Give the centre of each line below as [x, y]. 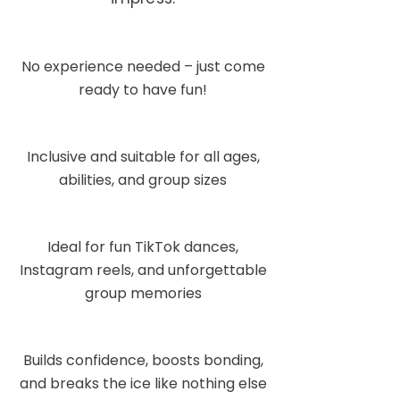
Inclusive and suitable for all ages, [143, 157]
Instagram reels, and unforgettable [143, 270]
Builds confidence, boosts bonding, [143, 360]
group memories [143, 293]
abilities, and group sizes [143, 180]
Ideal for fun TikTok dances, [143, 247]
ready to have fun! [143, 90]
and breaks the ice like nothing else [143, 383]
